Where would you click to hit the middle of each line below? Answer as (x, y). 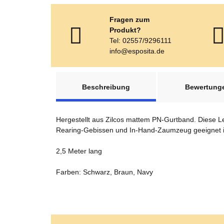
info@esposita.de (137, 51)
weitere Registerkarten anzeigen (107, 76)
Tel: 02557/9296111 (141, 40)
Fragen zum (130, 19)
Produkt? (125, 30)
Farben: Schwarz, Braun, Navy (104, 172)
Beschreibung (106, 87)
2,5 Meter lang (79, 151)
